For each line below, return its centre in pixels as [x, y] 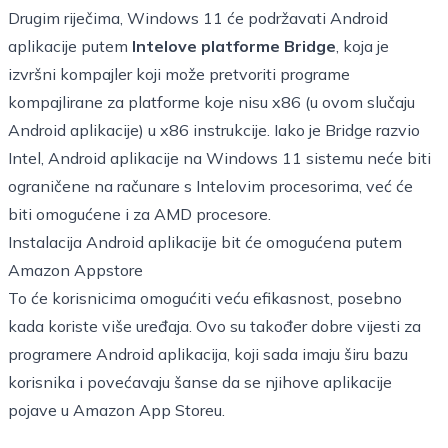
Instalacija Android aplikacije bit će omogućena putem [205, 242]
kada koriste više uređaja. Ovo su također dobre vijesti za [214, 326]
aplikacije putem [70, 46]
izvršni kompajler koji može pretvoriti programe [179, 74]
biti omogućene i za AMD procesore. [139, 214]
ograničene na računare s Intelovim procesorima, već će [210, 186]
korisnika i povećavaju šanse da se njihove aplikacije [200, 382]
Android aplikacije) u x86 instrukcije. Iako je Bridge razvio [214, 130]
